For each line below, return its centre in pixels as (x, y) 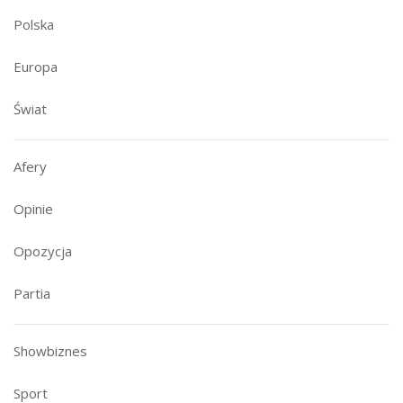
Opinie (33, 208)
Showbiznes (50, 350)
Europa (36, 66)
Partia (32, 293)
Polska (34, 24)
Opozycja (43, 251)
